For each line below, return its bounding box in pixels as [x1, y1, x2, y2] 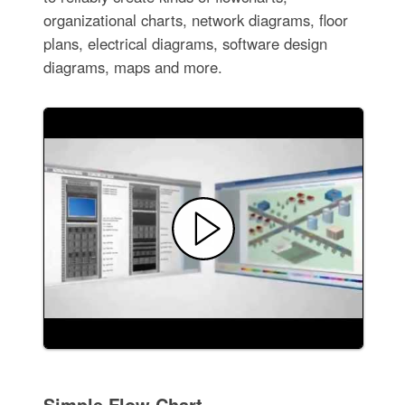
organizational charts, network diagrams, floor [42, 9, 348, 32]
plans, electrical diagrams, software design [42, 33, 327, 55]
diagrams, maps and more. [42, 56, 222, 79]
